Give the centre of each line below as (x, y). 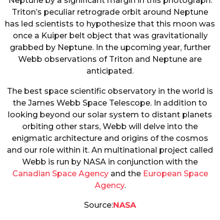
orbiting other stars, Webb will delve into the (110, 126)
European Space (175, 173)
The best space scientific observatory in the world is (110, 91)
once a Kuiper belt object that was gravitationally (110, 36)
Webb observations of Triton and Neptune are (110, 59)
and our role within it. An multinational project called (110, 150)
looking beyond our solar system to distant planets (110, 114)
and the (125, 173)
